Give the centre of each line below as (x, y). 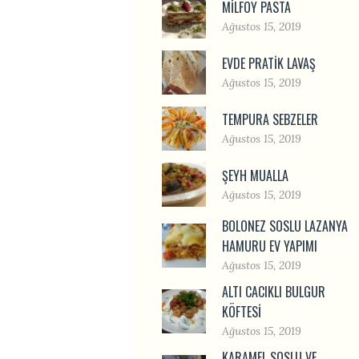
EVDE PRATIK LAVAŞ (269, 63)
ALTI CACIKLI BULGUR (274, 292)
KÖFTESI (242, 312)
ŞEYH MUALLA (255, 175)
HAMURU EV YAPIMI (270, 246)
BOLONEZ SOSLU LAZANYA (285, 226)
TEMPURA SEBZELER (270, 119)
